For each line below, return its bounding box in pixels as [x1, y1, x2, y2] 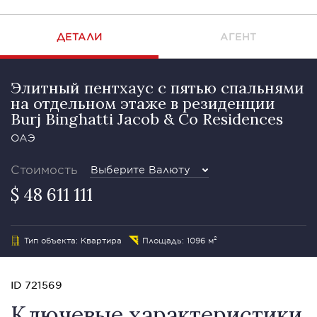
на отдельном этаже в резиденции [11, 93, 275, 113]
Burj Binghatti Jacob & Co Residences [11, 109, 283, 129]
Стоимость [11, 162, 78, 176]
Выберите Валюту [91, 163, 190, 175]
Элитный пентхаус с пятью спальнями [11, 78, 304, 98]
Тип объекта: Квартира [24, 235, 122, 245]
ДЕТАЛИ [56, 30, 103, 42]
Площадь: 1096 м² [142, 235, 217, 245]
